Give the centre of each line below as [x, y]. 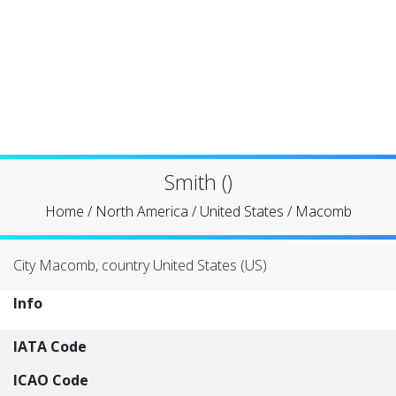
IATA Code [50, 346]
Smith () [198, 182]
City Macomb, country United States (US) [140, 265]
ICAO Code [51, 380]
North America [141, 211]
